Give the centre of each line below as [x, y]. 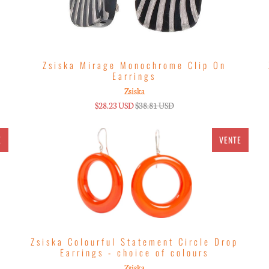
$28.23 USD [114, 105]
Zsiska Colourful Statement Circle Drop [134, 241]
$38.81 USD [154, 105]
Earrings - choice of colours [134, 252]
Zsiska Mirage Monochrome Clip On [134, 65]
